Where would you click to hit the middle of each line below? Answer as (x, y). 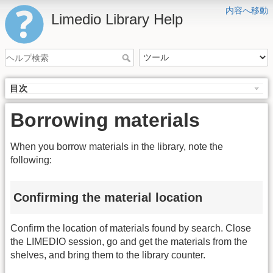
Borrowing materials (105, 120)
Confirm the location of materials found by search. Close (131, 229)
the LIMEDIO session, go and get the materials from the (129, 242)
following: (31, 160)
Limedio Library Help (117, 19)
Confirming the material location (108, 197)
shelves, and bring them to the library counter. (108, 255)
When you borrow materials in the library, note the (117, 147)
